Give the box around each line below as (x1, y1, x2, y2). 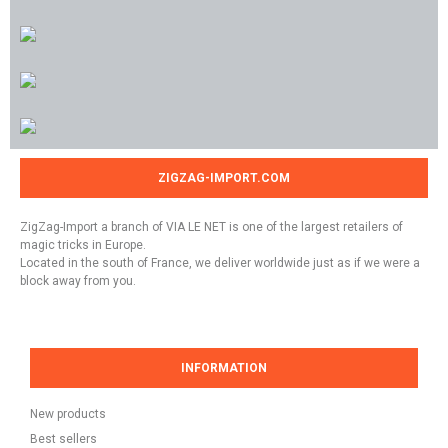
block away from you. (20, 274, 136, 288)
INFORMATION (181, 361, 267, 375)
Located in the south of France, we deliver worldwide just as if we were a (20, 256, 420, 270)
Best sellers (30, 432, 97, 446)
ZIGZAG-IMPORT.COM (158, 171, 290, 185)
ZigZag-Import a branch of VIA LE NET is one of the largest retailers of (20, 220, 403, 234)
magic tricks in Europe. (20, 238, 146, 252)
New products (30, 407, 106, 421)
